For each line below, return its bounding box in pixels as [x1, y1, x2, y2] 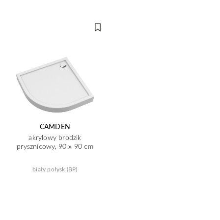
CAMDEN [39, 122, 71, 131]
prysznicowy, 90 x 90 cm [17, 141, 93, 151]
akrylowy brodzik [28, 133, 82, 142]
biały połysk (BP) [32, 165, 78, 173]
